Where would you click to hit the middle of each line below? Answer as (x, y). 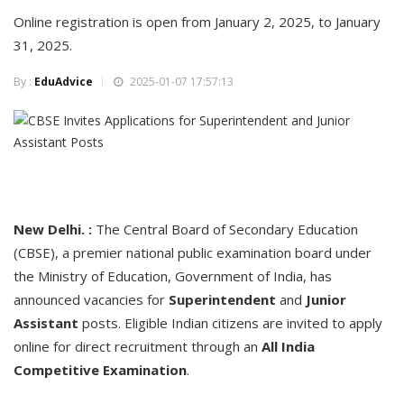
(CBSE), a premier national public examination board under (193, 252)
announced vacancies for (91, 299)
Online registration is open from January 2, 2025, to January (197, 22)
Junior (326, 299)
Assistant (46, 323)
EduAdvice (64, 82)
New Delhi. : (53, 229)
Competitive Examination (100, 370)
